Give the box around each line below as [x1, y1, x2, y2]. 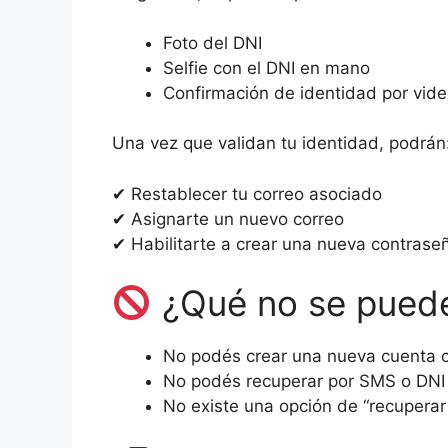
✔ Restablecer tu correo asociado [112, 183, 382, 204]
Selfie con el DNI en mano [163, 57, 370, 78]
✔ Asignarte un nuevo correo [112, 208, 344, 229]
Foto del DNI [163, 32, 262, 53]
